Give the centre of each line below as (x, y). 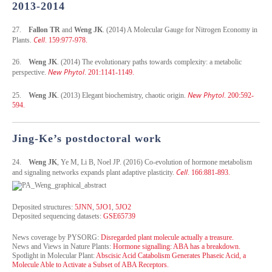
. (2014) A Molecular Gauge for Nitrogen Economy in (180, 29)
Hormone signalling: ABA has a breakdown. (177, 246)
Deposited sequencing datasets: (58, 216)
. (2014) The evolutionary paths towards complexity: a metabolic (149, 62)
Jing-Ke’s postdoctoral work (87, 138)
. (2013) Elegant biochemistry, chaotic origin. (122, 95)
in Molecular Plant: (67, 255)
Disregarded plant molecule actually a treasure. (167, 237)
